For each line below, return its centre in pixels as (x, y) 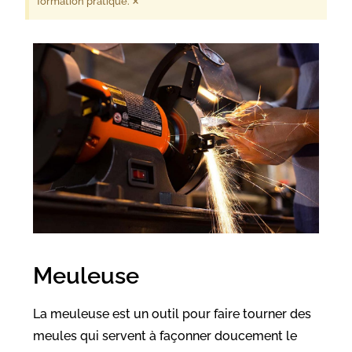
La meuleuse (73, 314)
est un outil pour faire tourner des (212, 314)
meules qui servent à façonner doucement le (165, 336)
